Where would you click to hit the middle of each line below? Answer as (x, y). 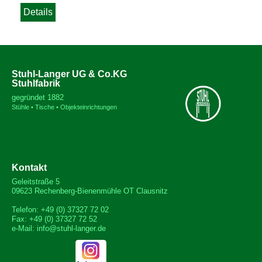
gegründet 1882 (38, 97)
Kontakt (29, 168)
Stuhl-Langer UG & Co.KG (69, 74)
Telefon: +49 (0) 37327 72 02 (60, 210)
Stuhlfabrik (36, 83)
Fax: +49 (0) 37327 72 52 (54, 219)
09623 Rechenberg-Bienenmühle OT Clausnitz (90, 191)
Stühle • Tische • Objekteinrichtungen (64, 107)
